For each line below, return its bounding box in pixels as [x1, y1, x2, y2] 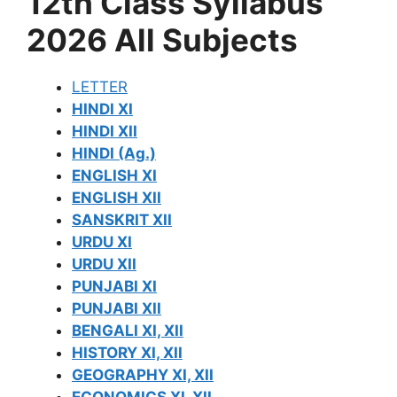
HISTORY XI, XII [72, 344, 183, 362]
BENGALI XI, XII [72, 322, 183, 339]
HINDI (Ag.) [72, 144, 156, 162]
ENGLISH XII [72, 189, 161, 206]
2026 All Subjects [27, 21, 298, 58]
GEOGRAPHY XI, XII [72, 366, 214, 384]
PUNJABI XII [72, 300, 161, 317]
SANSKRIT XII [72, 211, 172, 229]
